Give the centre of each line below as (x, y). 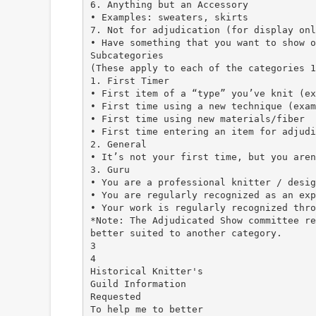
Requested (115, 296)
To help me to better (146, 309)
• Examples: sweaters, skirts (169, 17)
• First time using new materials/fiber (197, 119)
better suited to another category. (186, 233)
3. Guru (110, 169)
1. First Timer (129, 80)
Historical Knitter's (146, 271)
